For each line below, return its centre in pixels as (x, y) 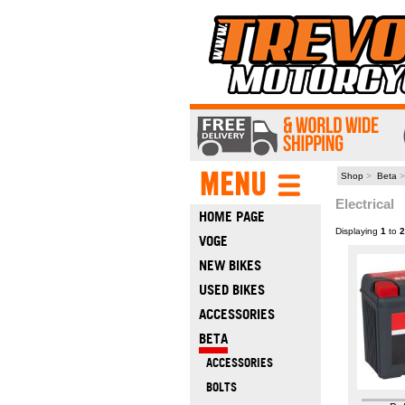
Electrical (364, 204)
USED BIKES (231, 290)
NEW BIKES (230, 265)
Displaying (358, 231)
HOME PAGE (231, 217)
